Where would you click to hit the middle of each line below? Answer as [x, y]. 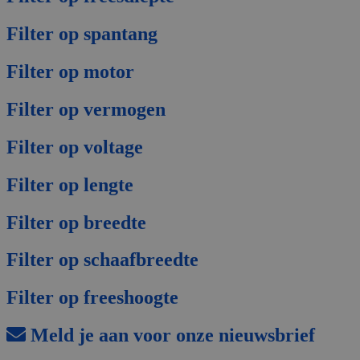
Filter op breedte [76, 222]
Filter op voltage [75, 147]
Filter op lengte [70, 184]
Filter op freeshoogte [92, 298]
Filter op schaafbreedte [102, 260]
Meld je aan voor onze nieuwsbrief [170, 335]
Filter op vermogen [86, 109]
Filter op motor [70, 71]
